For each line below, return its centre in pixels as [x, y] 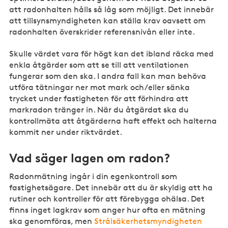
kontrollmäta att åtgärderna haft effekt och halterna [113, 121]
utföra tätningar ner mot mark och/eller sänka [100, 87]
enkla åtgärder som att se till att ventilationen [99, 65]
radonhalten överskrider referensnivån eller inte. [102, 32]
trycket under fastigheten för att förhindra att [99, 98]
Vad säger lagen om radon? [94, 158]
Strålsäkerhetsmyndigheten [148, 221]
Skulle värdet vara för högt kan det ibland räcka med [112, 53]
